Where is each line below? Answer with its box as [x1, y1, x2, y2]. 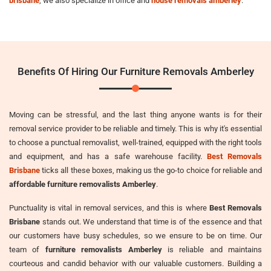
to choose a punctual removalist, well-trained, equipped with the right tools [9, 137, 262, 147]
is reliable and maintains [162, 244, 262, 254]
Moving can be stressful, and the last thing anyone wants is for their [9, 109, 262, 119]
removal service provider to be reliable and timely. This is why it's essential [9, 123, 262, 133]
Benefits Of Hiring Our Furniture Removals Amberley [17, 65, 254, 77]
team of [9, 244, 45, 254]
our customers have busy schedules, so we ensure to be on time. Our [9, 230, 262, 240]
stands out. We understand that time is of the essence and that [40, 217, 262, 226]
